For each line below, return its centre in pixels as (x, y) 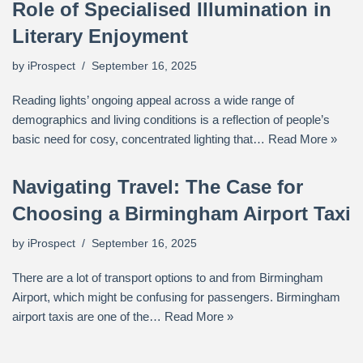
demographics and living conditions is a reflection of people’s (171, 120)
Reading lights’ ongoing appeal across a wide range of (153, 100)
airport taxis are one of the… (88, 316)
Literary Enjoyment (100, 36)
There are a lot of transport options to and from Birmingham (168, 278)
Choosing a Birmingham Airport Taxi (181, 214)
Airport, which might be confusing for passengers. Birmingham (176, 297)
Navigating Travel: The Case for (158, 187)
